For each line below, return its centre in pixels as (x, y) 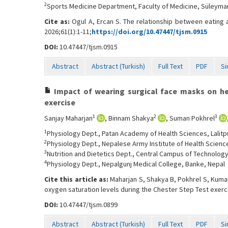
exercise (60, 102)
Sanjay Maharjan (68, 118)
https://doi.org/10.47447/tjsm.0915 (149, 32)
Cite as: (58, 21)
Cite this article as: (77, 179)
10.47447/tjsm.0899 (88, 205)
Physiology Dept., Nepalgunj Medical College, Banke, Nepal (136, 164)
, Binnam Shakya (129, 118)
